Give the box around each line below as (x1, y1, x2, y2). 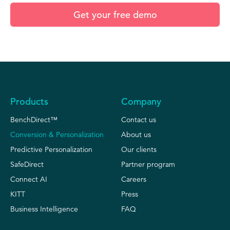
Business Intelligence (10, 204, 78, 214)
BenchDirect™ (10, 114, 57, 124)
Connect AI (10, 174, 47, 184)
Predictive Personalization (10, 144, 92, 154)
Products (10, 95, 48, 107)
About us (121, 129, 151, 139)
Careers (121, 174, 146, 184)
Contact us (121, 114, 156, 124)
